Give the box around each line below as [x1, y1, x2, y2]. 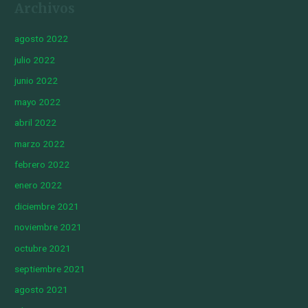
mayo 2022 [14, 96, 61, 107]
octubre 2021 [14, 242, 71, 254]
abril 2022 [14, 117, 57, 129]
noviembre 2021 [14, 221, 82, 233]
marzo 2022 [14, 137, 65, 149]
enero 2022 [14, 179, 63, 191]
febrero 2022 [14, 158, 70, 170]
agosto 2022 [14, 33, 69, 45]
